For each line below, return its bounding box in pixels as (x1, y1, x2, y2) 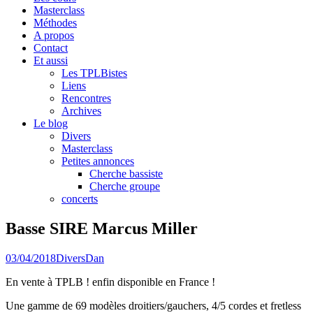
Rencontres (61, 92, 111, 104)
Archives (61, 104, 101, 117)
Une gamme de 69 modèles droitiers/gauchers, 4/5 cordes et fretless (6, 299, 301, 312)
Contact (34, 41, 68, 54)
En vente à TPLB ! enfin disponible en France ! (6, 275, 215, 288)
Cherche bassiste (89, 167, 163, 180)
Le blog (34, 117, 68, 129)
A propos (34, 29, 74, 41)
